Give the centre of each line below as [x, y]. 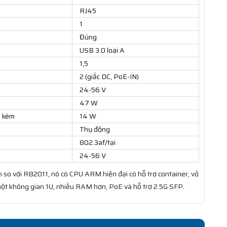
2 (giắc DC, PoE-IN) [109, 77]
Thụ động [95, 129]
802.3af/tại [98, 143]
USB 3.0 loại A [102, 50]
